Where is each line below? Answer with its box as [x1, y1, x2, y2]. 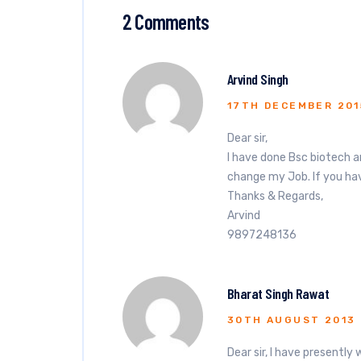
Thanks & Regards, [227, 189, 323, 203]
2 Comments [122, 9, 210, 34]
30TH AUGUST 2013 [227, 314, 356, 326]
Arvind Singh [227, 70, 288, 88]
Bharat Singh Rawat [227, 284, 330, 302]
